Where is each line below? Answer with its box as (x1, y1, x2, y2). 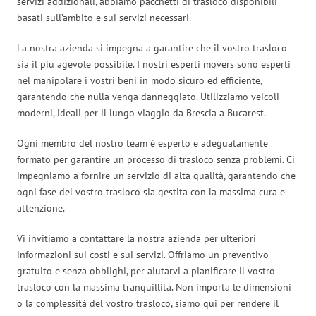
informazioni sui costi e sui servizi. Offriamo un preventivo (17, 248, 269, 261)
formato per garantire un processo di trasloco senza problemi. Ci (17, 152, 295, 166)
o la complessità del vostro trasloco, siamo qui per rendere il (17, 296, 279, 310)
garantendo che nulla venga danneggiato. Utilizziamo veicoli (17, 90, 279, 103)
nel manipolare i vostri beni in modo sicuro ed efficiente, (17, 73, 262, 87)
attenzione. (17, 201, 65, 214)
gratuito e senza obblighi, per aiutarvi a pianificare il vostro (17, 264, 275, 277)
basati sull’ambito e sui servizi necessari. (17, 11, 191, 24)
